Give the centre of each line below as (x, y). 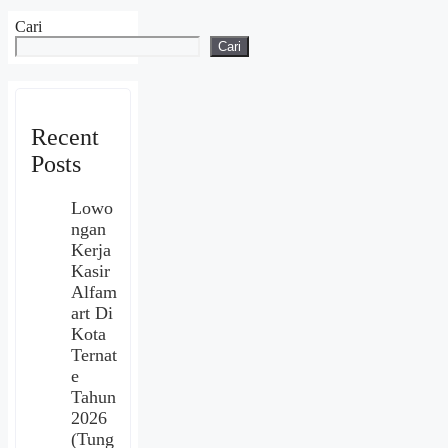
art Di (92, 313)
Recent (65, 137)
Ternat (94, 355)
